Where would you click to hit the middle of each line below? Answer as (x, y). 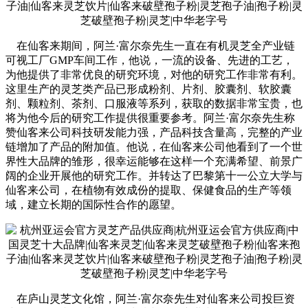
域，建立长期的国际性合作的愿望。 (93, 205)
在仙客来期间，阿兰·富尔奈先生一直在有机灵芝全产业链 (150, 46)
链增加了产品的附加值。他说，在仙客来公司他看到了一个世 (154, 147)
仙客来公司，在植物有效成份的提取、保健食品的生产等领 (148, 190)
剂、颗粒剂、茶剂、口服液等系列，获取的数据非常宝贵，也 (154, 104)
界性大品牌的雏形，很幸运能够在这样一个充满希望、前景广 (154, 162)
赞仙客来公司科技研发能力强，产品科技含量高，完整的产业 (154, 133)
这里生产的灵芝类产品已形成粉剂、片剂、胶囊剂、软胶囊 (148, 89)
